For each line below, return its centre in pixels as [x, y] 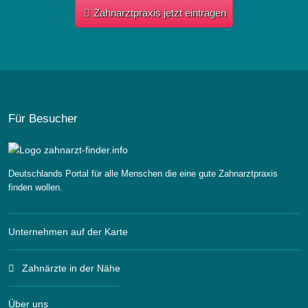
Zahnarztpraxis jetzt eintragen [159, 13]
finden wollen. [35, 188]
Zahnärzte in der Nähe [71, 268]
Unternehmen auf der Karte [68, 231]
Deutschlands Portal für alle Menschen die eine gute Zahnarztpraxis [143, 174]
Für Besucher [43, 118]
